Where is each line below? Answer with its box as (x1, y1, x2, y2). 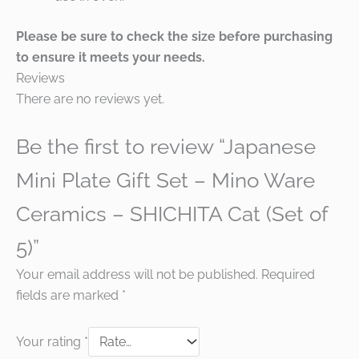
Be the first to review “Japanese (16, 135, 316, 159)
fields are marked (16, 288, 122, 304)
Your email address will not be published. (16, 267, 258, 283)
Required (261, 267, 315, 283)
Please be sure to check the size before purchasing (16, 28, 333, 44)
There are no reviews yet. (16, 91, 164, 107)
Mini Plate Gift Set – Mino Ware (16, 168, 315, 193)
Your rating (16, 333, 84, 349)
